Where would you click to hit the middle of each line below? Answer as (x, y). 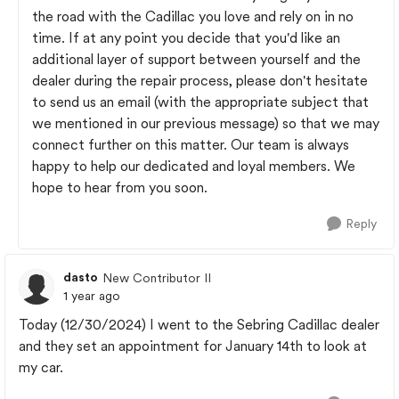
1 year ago (92, 296)
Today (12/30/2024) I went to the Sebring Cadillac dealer (199, 325)
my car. (41, 367)
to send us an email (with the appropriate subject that (200, 102)
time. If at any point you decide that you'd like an (186, 38)
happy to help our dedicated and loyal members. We (194, 166)
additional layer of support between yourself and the (196, 59)
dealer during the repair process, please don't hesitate (200, 81)
